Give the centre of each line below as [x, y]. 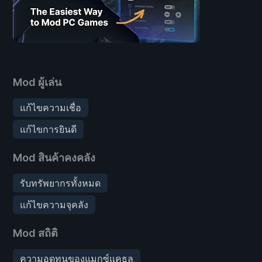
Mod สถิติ [35, 233]
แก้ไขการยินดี [48, 129]
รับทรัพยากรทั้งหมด [60, 183]
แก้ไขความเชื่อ [51, 107]
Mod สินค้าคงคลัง [54, 157]
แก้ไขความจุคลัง [54, 204]
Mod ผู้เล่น [37, 82]
